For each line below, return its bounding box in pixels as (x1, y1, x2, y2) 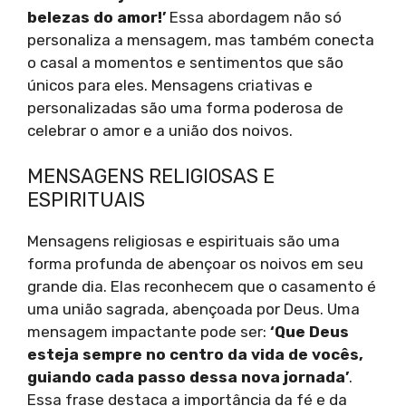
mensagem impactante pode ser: (27, 323, 270, 342)
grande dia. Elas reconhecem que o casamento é (27, 277, 376, 296)
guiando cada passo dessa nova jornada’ (27, 368, 349, 387)
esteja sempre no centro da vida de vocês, (27, 345, 363, 364)
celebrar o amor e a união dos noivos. (27, 121, 293, 140)
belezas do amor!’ (27, 7, 166, 26)
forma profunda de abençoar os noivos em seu (27, 255, 363, 274)
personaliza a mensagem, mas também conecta (27, 30, 374, 49)
